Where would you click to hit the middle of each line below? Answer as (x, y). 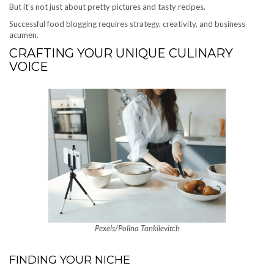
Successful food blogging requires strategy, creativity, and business (127, 24)
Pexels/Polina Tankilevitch (137, 228)
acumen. (24, 35)
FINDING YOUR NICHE (70, 260)
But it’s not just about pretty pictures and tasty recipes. (107, 7)
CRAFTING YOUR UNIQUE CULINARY (121, 54)
